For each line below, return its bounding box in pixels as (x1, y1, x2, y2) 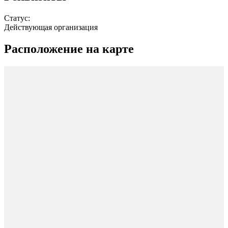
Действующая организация (4, 23, 98, 32)
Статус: (4, 14, 30, 23)
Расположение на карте (4, 42, 134, 56)
